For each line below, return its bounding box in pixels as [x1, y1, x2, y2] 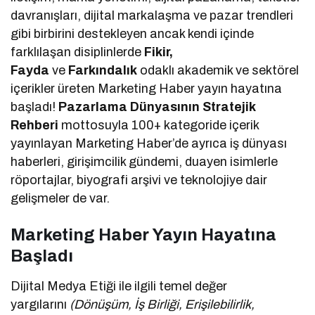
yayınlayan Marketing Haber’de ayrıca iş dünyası [11, 136, 288, 151]
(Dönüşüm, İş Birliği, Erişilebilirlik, [70, 297, 255, 312]
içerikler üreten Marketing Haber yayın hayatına [11, 82, 283, 96]
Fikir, [144, 45, 174, 60]
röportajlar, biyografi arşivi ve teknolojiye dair [11, 173, 268, 188]
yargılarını [11, 297, 70, 312]
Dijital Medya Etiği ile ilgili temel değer [11, 279, 228, 294]
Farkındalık [68, 63, 141, 78]
